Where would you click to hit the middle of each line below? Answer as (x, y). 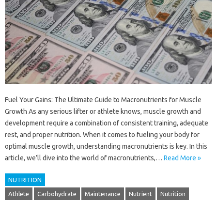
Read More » (182, 158)
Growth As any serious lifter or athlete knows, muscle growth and (103, 112)
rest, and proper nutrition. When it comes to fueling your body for (102, 135)
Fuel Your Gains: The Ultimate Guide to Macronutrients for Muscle (103, 100)
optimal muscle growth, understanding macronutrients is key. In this (106, 147)
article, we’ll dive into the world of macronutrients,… (84, 158)
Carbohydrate (57, 194)
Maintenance (103, 194)
